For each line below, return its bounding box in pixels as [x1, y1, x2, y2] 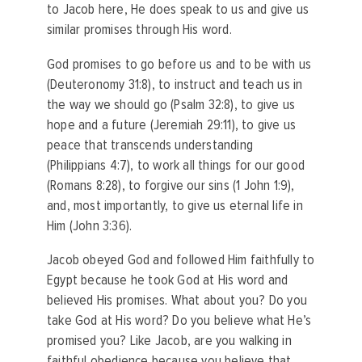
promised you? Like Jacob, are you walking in [47, 332, 292, 350]
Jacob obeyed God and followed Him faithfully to [47, 251, 315, 269]
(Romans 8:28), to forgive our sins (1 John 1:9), [47, 176, 295, 194]
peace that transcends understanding [47, 136, 253, 154]
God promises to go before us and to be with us [47, 55, 312, 73]
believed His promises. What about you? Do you [47, 292, 308, 309]
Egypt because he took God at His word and [47, 271, 288, 289]
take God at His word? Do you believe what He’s [47, 312, 312, 330]
